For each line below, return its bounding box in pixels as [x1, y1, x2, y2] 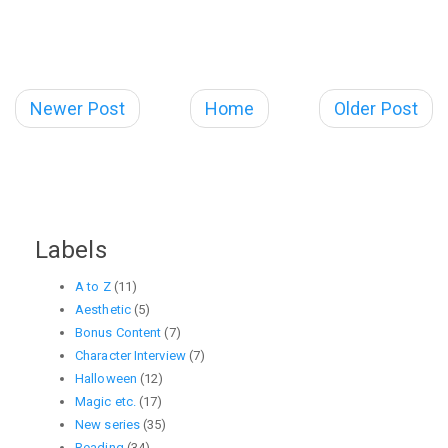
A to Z [75, 278, 111, 294]
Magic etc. [75, 393, 136, 409]
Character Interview [75, 347, 186, 363]
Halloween [75, 370, 137, 386]
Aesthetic [75, 301, 131, 317]
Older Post [334, 97, 418, 119]
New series [75, 416, 140, 432]
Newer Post [30, 97, 125, 119]
